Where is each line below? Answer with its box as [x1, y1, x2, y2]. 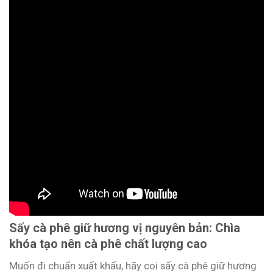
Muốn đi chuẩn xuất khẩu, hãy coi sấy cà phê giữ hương [9, 259, 257, 272]
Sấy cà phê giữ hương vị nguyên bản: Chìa [9, 220, 240, 235]
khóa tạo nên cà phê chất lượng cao [9, 236, 207, 251]
